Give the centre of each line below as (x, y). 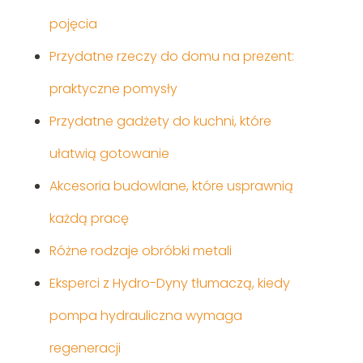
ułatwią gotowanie (109, 154)
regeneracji (85, 348)
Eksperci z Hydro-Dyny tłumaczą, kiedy (169, 284)
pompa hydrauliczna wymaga (145, 316)
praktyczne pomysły (113, 89)
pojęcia (73, 24)
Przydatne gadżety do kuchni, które (160, 122)
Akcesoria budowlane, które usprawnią (171, 186)
